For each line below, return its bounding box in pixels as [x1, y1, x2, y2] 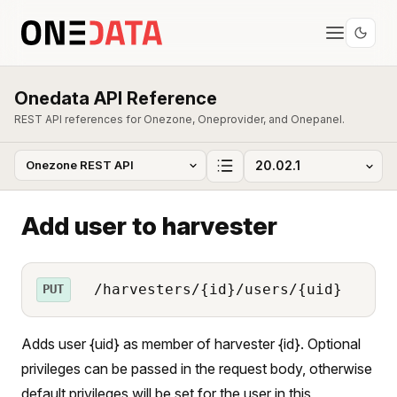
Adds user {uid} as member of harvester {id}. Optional [21, 334, 361, 353]
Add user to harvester [21, 210, 277, 241]
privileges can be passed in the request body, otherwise [21, 359, 372, 378]
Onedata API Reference [14, 88, 217, 109]
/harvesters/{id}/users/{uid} [84, 280, 342, 298]
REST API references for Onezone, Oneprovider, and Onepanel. [14, 113, 345, 126]
